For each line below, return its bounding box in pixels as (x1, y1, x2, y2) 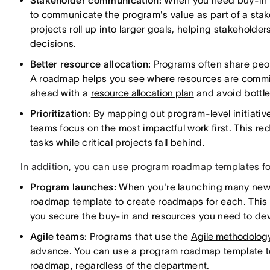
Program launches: (30, 181, 116, 192)
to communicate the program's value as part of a (30, 9, 251, 20)
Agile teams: (30, 231, 87, 242)
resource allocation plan (90, 87, 194, 98)
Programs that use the (87, 231, 191, 242)
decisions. (30, 38, 77, 49)
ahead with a (30, 87, 91, 98)
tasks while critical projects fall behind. (30, 137, 205, 148)
